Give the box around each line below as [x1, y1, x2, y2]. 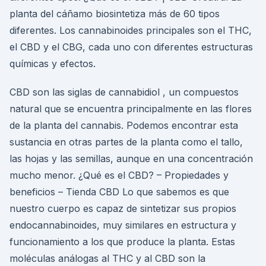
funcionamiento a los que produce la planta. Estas [9, 236, 235, 248]
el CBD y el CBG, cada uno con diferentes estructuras [9, 41, 253, 53]
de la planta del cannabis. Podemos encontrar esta [9, 119, 238, 131]
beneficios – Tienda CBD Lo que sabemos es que [9, 186, 229, 198]
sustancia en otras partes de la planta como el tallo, [9, 136, 243, 148]
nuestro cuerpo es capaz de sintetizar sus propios [9, 202, 236, 214]
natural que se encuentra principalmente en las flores [9, 103, 252, 115]
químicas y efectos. [9, 58, 96, 69]
